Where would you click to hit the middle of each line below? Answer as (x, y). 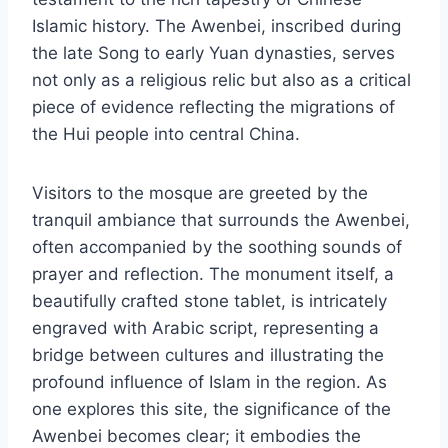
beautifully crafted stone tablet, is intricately (209, 301)
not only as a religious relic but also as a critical (221, 80)
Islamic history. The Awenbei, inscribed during (216, 26)
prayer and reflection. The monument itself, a (213, 274)
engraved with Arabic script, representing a (205, 328)
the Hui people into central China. (166, 134)
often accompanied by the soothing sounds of (217, 247)
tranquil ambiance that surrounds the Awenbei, (221, 220)
